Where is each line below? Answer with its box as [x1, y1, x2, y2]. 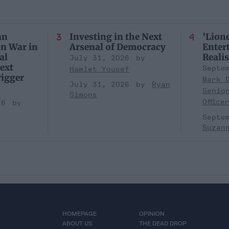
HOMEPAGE [62, 210, 97, 217]
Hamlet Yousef [70, 64, 129, 74]
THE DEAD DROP [139, 219, 187, 227]
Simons [70, 90, 97, 99]
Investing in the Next [70, 31, 162, 42]
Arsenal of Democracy [70, 41, 166, 53]
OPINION [139, 210, 165, 217]
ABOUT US [62, 219, 93, 227]
